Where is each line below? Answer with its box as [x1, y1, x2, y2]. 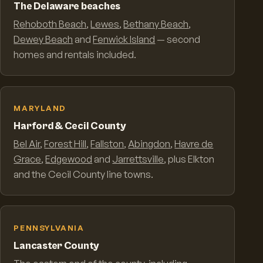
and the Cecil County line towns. [14, 168, 154, 181]
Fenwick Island [93, 33, 156, 46]
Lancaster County [14, 240, 100, 252]
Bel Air [14, 138, 41, 150]
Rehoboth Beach [14, 18, 87, 31]
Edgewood [45, 153, 93, 166]
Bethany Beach [123, 18, 189, 31]
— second [155, 33, 201, 46]
